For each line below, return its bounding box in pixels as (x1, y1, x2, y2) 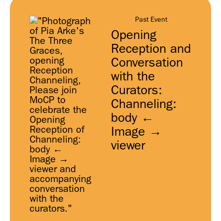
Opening (111, 27, 156, 42)
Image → (111, 124, 162, 139)
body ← (111, 110, 154, 125)
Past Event (135, 15, 167, 24)
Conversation (111, 55, 183, 70)
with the (111, 69, 155, 84)
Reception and (111, 41, 191, 56)
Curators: (111, 82, 162, 98)
